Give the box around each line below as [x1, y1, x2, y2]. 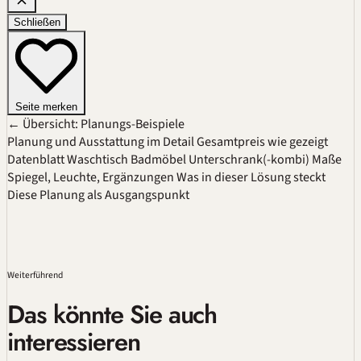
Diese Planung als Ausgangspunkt [7, 186, 189, 205]
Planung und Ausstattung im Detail [7, 133, 194, 151]
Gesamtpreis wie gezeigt [197, 133, 328, 151]
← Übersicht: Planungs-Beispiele [7, 115, 185, 134]
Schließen [14, 16, 60, 29]
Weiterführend [7, 268, 63, 282]
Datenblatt [7, 151, 64, 169]
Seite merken [15, 101, 77, 114]
